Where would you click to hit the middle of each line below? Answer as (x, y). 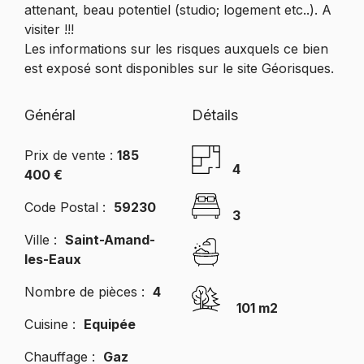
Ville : (44, 239)
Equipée (109, 324)
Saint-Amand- (110, 239)
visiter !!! (49, 29)
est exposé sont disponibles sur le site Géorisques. (179, 68)
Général (50, 115)
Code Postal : (69, 207)
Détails (214, 115)
